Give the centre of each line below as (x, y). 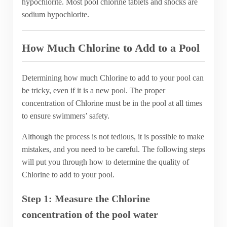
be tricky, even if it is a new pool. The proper (93, 90)
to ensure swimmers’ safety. (65, 116)
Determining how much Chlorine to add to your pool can (112, 78)
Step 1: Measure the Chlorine (86, 198)
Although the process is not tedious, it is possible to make (113, 136)
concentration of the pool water (90, 214)
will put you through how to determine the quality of (105, 162)
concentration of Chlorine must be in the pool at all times (112, 103)
